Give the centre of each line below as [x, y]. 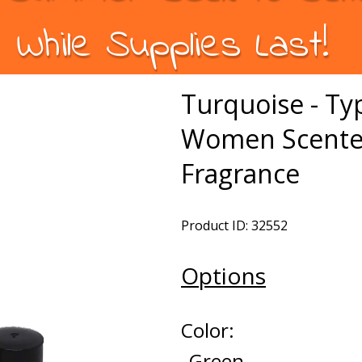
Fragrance [240, 173]
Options [223, 276]
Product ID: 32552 [234, 225]
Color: [208, 330]
